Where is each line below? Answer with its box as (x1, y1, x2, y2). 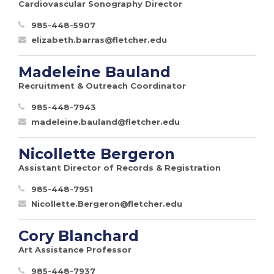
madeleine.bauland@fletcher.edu (31, 116, 180, 127)
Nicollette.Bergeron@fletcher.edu (31, 198, 182, 209)
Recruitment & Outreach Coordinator (18, 80, 186, 91)
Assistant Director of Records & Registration (18, 162, 221, 172)
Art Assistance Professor (18, 244, 131, 254)
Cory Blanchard (18, 226, 139, 245)
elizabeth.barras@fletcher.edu (31, 34, 167, 45)
